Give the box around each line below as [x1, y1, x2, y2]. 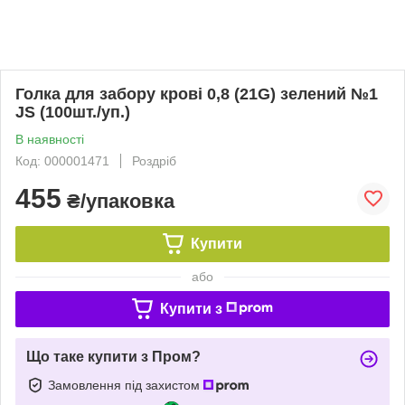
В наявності [15, 131, 84, 146]
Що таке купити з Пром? [26, 348, 201, 364]
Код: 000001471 [15, 153, 109, 168]
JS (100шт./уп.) [15, 102, 130, 121]
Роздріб [132, 153, 176, 168]
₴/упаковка [61, 189, 174, 212]
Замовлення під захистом [48, 377, 203, 392]
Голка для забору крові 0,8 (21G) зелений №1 [15, 84, 378, 103]
